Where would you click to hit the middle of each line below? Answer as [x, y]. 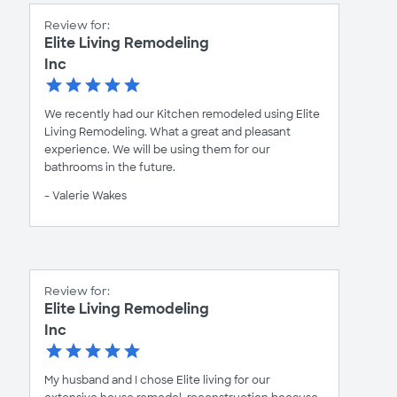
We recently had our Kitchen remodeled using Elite [182, 114]
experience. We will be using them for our [157, 149]
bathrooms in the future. [110, 167]
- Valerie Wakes [86, 195]
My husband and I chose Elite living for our [157, 380]
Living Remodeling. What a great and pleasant [167, 132]
